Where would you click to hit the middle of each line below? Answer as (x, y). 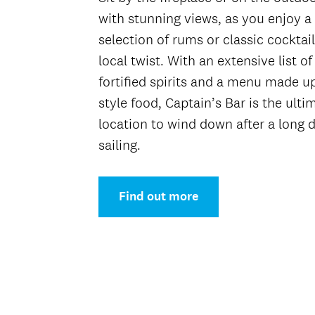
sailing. (119, 145)
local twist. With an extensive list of (205, 60)
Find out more (158, 197)
